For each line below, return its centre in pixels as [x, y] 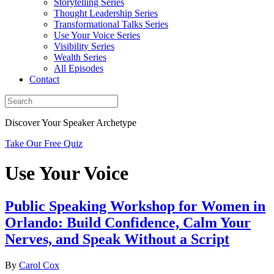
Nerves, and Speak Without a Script [117, 239]
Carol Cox [39, 265]
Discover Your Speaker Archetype [71, 123]
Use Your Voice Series [97, 35]
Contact [44, 79]
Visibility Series [84, 46]
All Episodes [79, 68]
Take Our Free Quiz [44, 143]
